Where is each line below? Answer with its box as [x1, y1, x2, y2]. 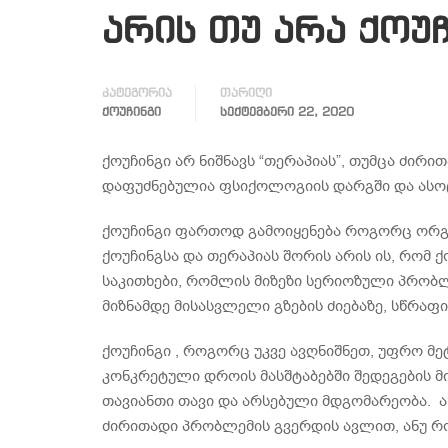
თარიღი [220, 88, 272, 100]
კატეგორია [102, 88, 172, 100]
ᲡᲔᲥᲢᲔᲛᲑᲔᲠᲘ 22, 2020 [220, 107, 354, 119]
